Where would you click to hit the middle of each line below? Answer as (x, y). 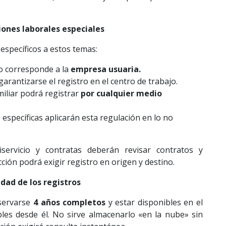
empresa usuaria (104, 69)
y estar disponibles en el (154, 203)
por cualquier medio (121, 94)
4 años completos (69, 203)
